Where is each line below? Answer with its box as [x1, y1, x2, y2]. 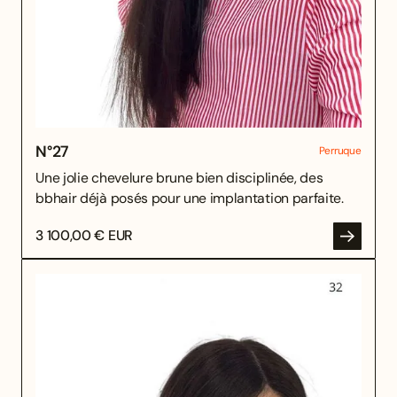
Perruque [318, 143, 362, 158]
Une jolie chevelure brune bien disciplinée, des [35, 167, 323, 187]
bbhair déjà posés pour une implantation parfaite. [35, 188, 344, 207]
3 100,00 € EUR [35, 226, 133, 245]
